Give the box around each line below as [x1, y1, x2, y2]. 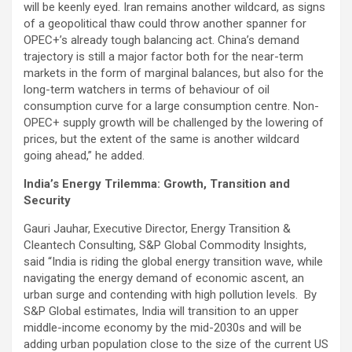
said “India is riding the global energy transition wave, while [24, 254, 323, 269]
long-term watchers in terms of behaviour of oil [24, 82, 269, 97]
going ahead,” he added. [24, 148, 145, 163]
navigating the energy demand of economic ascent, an [24, 270, 304, 285]
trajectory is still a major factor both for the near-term [24, 49, 303, 64]
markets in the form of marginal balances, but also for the [24, 65, 324, 80]
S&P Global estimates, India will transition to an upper [24, 303, 299, 318]
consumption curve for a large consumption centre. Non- [24, 98, 319, 113]
